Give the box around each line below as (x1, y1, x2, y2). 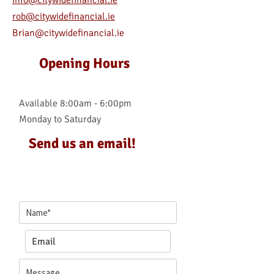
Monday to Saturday (19, 113, 101, 125)
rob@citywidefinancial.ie (12, 10, 115, 23)
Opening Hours (36, 54, 130, 72)
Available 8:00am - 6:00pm (19, 97, 131, 109)
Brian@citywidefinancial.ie (12, 27, 124, 39)
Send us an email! (26, 135, 136, 152)
